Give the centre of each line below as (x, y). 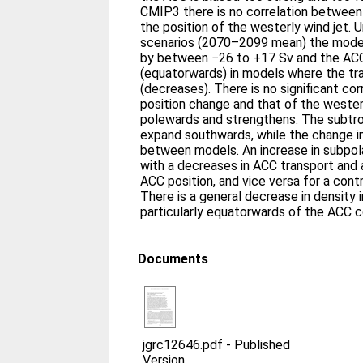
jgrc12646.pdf (183, 345)
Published (263, 345)
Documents (173, 259)
